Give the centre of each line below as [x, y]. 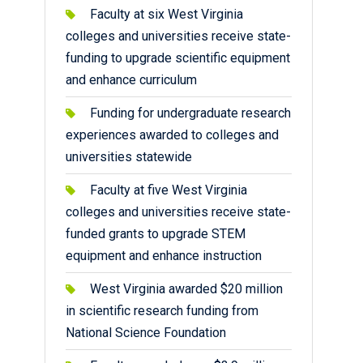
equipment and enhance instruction [164, 256]
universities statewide [129, 157]
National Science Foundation [147, 333]
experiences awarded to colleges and [172, 135]
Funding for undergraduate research [190, 113]
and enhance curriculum [135, 80]
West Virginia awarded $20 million [186, 289]
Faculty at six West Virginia [167, 14]
